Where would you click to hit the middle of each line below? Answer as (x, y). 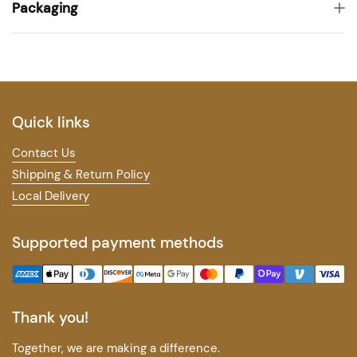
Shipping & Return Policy (81, 175)
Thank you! (50, 318)
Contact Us (44, 153)
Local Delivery (51, 196)
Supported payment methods (118, 243)
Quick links (51, 122)
